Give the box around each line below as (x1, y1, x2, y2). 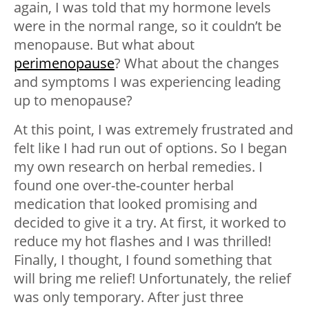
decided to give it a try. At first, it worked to (14, 212, 286, 232)
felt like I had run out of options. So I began (14, 138, 287, 157)
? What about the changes (114, 53, 279, 72)
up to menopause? (14, 90, 132, 110)
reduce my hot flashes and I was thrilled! (14, 231, 271, 250)
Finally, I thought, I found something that (14, 250, 272, 269)
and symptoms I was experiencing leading (14, 72, 281, 91)
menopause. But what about (14, 34, 195, 54)
